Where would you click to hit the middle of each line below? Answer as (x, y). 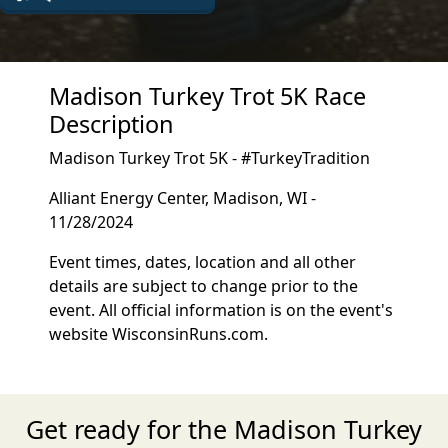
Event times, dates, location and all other (203, 262)
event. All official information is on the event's (221, 310)
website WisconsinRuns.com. (159, 334)
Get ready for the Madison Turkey (224, 429)
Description (112, 124)
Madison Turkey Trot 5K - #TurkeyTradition (210, 158)
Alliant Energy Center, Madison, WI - (183, 198)
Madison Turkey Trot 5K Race (208, 96)
